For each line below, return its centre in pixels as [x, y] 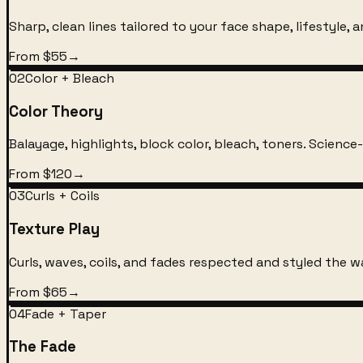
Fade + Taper [66, 314]
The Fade [43, 347]
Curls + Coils [62, 196]
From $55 [38, 56]
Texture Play [54, 229]
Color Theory [56, 111]
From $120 [41, 174]
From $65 [38, 292]
